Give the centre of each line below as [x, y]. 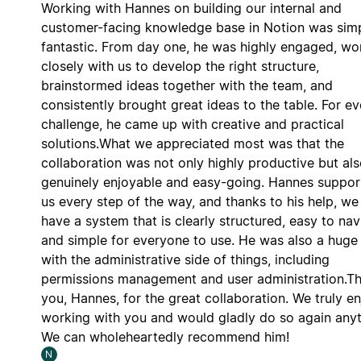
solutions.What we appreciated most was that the [192, 143]
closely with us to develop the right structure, [180, 66]
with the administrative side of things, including [185, 259]
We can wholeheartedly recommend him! [165, 336]
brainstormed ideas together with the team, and [187, 85]
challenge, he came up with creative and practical [192, 124]
